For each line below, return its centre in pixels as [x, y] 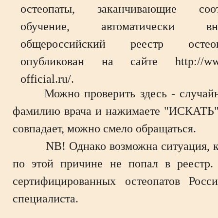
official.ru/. [47, 79]
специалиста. [45, 198]
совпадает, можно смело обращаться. [104, 128]
